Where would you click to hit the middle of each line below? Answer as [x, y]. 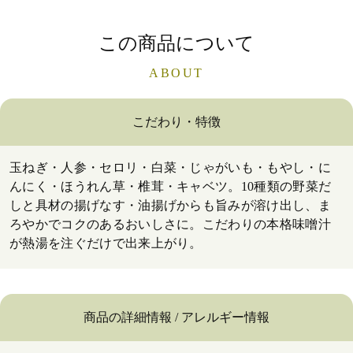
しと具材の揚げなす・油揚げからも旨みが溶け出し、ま [171, 205]
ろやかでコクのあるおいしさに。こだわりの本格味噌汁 [171, 224]
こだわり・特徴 [176, 121]
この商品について [176, 43]
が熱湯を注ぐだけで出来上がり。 [106, 243]
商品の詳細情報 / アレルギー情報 [176, 317]
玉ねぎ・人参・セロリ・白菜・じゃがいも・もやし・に [170, 167]
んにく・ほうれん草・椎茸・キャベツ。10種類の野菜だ [171, 186]
